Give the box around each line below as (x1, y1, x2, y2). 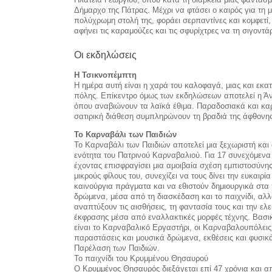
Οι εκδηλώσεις (74, 49, 137, 60)
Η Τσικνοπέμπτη (74, 70, 137, 80)
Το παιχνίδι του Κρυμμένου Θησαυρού (74, 253, 208, 263)
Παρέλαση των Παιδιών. (74, 243, 160, 253)
